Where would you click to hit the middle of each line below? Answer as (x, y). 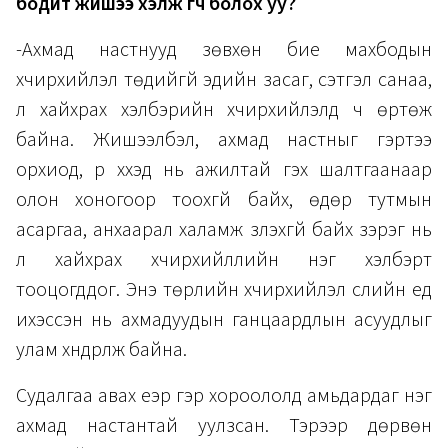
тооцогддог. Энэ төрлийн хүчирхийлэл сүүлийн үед (224, 290)
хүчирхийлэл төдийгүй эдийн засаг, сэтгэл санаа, (224, 80)
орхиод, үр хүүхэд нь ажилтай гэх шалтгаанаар (224, 170)
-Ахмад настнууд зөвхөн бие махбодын (224, 50)
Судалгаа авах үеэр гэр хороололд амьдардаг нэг (224, 396)
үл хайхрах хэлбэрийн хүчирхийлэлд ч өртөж (224, 110)
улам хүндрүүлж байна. (101, 350)
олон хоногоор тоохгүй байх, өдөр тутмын (224, 200)
